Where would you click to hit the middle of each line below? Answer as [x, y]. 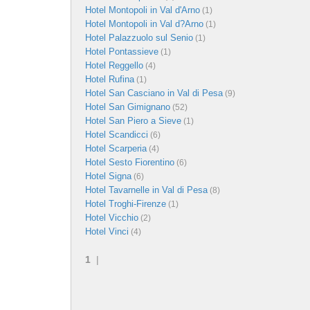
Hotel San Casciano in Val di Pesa [154, 93]
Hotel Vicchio [112, 217]
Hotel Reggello [114, 65]
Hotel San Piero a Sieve [133, 120]
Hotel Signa [108, 176]
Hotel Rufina [110, 79]
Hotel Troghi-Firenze [126, 203]
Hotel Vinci [107, 231]
